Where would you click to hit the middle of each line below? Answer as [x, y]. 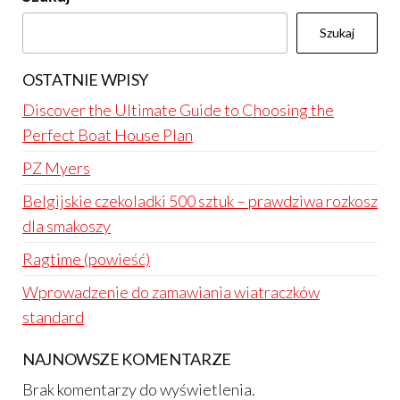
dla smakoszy [67, 226]
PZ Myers [56, 168]
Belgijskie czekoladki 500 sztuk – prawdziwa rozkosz [200, 201]
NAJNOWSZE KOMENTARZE [127, 359]
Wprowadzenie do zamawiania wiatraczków [171, 292]
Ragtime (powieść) [86, 259]
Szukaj [337, 33]
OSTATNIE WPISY [85, 79]
